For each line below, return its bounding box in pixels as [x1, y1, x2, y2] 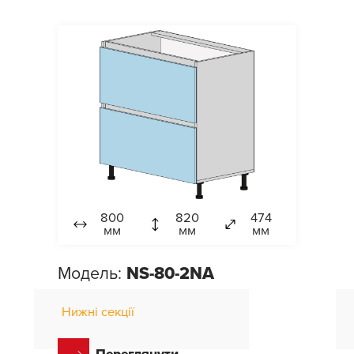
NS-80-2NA [126, 263, 215, 284]
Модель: [58, 263, 127, 284]
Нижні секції [62, 304, 135, 321]
